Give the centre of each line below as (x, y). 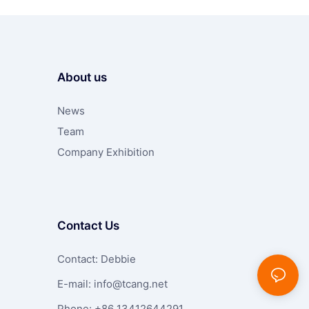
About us (82, 78)
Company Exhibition (106, 152)
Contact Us (88, 225)
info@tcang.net (130, 283)
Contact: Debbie (96, 259)
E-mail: (75, 283)
